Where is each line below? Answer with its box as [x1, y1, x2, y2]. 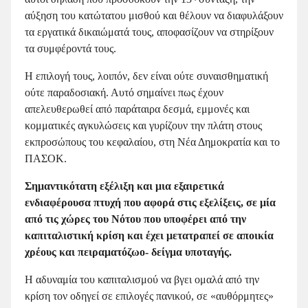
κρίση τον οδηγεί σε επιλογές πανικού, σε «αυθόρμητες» [25, 289, 274, 302]
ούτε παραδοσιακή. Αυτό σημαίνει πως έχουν [25, 86, 223, 98]
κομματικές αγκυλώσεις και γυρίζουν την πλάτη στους [25, 119, 262, 131]
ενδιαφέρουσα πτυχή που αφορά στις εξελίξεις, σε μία [25, 196, 276, 208]
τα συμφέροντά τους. [25, 42, 116, 54]
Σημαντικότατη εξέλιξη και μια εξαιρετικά [25, 179, 224, 192]
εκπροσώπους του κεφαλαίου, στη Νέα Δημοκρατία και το [25, 135, 280, 148]
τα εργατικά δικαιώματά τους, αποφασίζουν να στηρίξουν [25, 25, 274, 38]
